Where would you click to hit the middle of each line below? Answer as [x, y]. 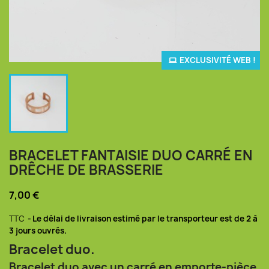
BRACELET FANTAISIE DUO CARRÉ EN [131, 156]
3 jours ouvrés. [38, 231]
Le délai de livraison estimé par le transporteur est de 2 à [145, 219]
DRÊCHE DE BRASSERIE [86, 170]
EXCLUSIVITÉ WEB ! [218, 60]
